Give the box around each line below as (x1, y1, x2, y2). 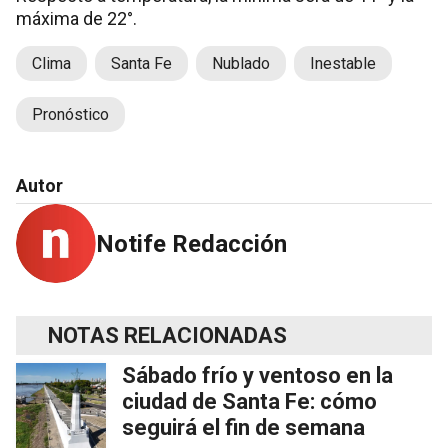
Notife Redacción (96, 229, 287, 258)
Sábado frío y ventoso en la (122, 362, 393, 388)
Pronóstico (32, 104, 109, 124)
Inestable (310, 53, 376, 73)
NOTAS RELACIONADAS (48, 322, 287, 348)
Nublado (212, 53, 270, 73)
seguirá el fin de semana (122, 414, 365, 440)
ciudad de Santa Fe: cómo (122, 388, 377, 414)
